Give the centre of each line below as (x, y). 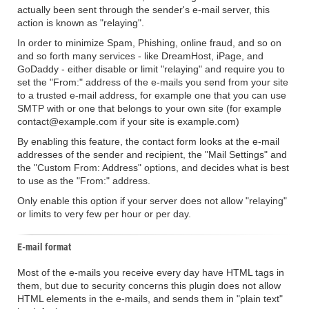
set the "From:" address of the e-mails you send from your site (153, 82)
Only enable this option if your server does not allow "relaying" (152, 201)
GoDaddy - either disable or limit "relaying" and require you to (151, 69)
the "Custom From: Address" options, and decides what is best (153, 168)
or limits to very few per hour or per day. (104, 214)
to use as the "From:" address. (84, 181)
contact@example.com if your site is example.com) (128, 121)
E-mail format (44, 247)
